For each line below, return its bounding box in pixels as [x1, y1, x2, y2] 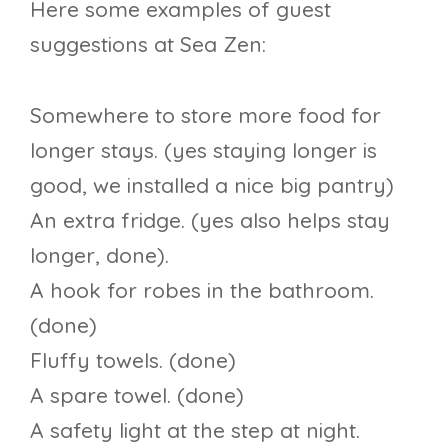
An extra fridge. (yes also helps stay [30, 206, 390, 233]
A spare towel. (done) [30, 381, 244, 408]
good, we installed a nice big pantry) [30, 171, 394, 198]
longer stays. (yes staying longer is [30, 136, 377, 163]
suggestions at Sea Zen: [30, 30, 266, 57]
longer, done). [30, 241, 169, 268]
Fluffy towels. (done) [30, 346, 236, 373]
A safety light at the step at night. [30, 416, 360, 443]
